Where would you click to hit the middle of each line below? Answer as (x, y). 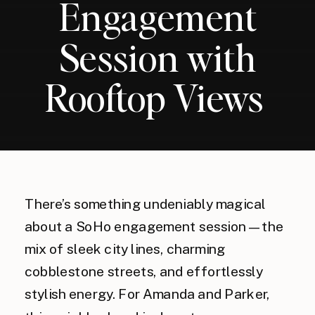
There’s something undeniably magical (145, 204)
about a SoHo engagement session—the (154, 226)
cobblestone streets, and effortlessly (144, 272)
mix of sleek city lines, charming (125, 249)
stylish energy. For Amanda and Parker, (147, 294)
